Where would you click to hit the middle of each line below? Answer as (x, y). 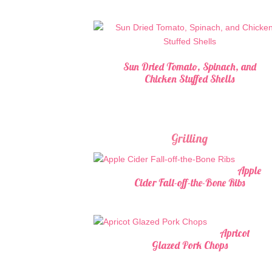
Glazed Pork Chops (189, 245)
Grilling (189, 138)
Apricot (235, 233)
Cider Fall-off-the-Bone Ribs (189, 182)
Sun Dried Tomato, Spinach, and (189, 67)
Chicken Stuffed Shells (189, 79)
